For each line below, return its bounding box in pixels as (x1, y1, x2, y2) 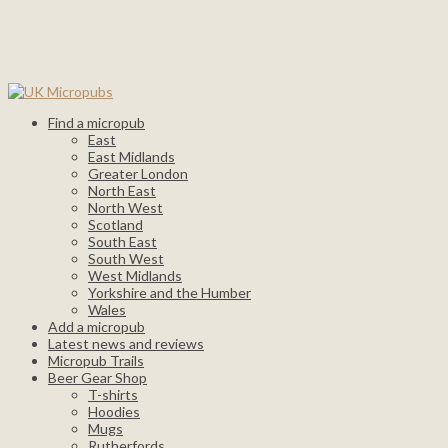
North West (88, 199, 163, 216)
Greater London (88, 165, 188, 182)
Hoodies (88, 403, 140, 420)
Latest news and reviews (48, 335, 204, 352)
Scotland (88, 216, 143, 233)
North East (88, 182, 156, 199)
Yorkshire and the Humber (88, 284, 251, 301)
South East (88, 233, 157, 250)
